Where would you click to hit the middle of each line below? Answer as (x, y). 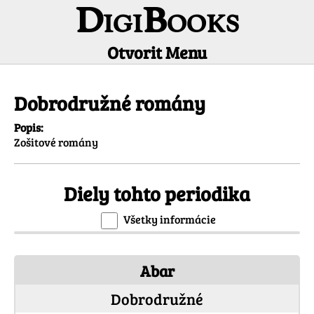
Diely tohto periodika (157, 194)
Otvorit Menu (157, 52)
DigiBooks (157, 24)
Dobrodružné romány (110, 103)
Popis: (29, 128)
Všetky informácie (170, 219)
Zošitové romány (56, 142)
